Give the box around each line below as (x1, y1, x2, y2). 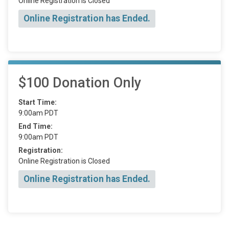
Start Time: (18, 98, 57, 107)
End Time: (18, 122, 53, 131)
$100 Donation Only (18, 75, 141, 91)
